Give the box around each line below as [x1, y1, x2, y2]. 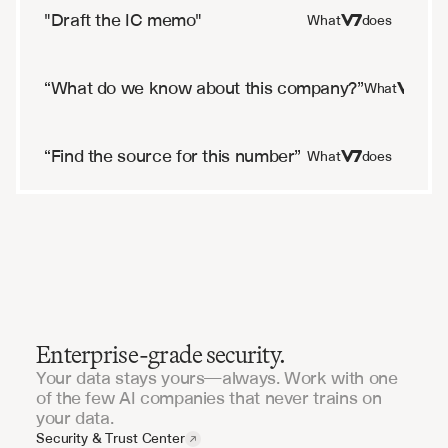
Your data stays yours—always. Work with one [36, 365, 398, 390]
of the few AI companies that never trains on [36, 385, 382, 410]
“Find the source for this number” [44, 143, 302, 168]
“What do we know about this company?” [44, 75, 364, 100]
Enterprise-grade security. [36, 339, 286, 369]
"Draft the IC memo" [44, 7, 202, 32]
